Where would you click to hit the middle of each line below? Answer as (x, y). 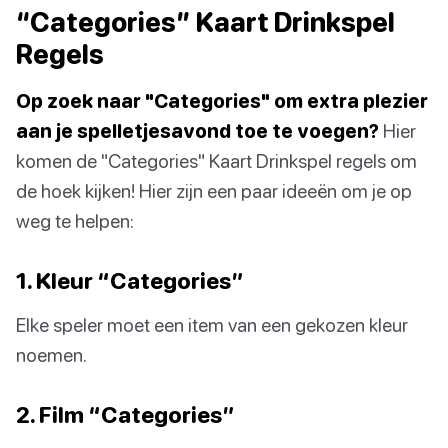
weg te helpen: (75, 220)
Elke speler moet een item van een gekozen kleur (212, 324)
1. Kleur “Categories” (130, 280)
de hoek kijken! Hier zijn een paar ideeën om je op (214, 190)
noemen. (51, 354)
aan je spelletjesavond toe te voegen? (197, 130)
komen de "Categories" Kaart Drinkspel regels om (216, 160)
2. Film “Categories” (125, 414)
